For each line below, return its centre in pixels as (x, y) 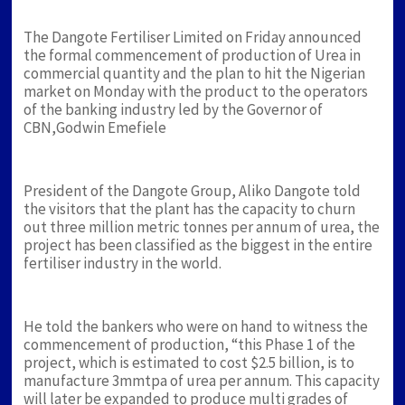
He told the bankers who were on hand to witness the (196, 327)
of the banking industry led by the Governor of (174, 110)
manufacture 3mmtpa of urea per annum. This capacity (202, 381)
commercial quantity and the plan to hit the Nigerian (195, 74)
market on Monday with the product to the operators (196, 92)
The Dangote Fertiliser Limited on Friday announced (193, 38)
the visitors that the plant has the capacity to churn (190, 209)
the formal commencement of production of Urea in (193, 56)
